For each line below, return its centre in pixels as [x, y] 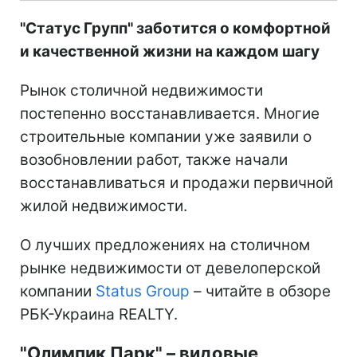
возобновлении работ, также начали [154, 159]
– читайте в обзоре [260, 291]
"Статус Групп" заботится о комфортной [175, 28]
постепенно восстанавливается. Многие [170, 113]
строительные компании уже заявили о [166, 136]
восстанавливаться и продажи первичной [177, 182]
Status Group [143, 291]
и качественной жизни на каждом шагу [170, 51]
